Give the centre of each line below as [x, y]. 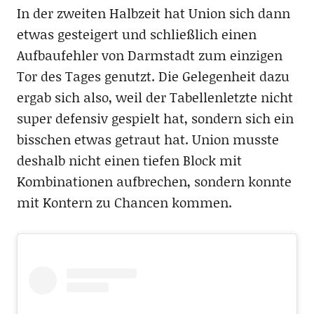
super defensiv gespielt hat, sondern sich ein [155, 118]
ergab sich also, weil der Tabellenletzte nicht [155, 97]
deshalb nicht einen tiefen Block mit [129, 161]
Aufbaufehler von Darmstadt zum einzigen [149, 55]
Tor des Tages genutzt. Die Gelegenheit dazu [153, 76]
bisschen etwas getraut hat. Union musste [148, 139]
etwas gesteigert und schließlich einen [136, 34]
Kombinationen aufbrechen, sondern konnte [154, 182]
